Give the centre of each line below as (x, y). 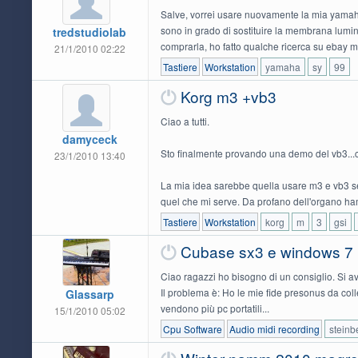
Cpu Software (192, 329)
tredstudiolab (90, 32)
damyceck (89, 139)
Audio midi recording (274, 329)
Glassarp (89, 294)
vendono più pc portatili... (215, 308)
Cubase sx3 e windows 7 (267, 252)
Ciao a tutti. (185, 121)
